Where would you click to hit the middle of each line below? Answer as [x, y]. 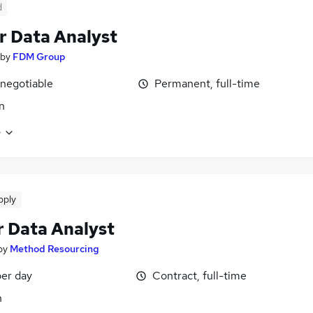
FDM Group [39, 57]
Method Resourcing [54, 249]
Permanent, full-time [207, 83]
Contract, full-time [199, 276]
